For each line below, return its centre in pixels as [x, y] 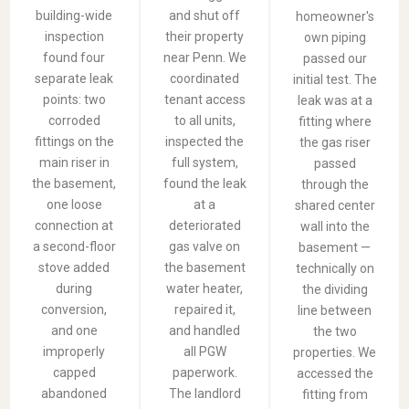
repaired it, [204, 309]
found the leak [204, 183]
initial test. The [335, 79]
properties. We [335, 352]
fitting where [335, 121]
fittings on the [74, 141]
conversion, [74, 309]
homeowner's [335, 16]
